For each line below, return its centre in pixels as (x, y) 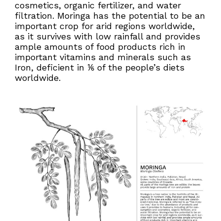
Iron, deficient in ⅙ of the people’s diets (100, 67)
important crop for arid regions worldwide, (105, 26)
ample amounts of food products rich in (100, 47)
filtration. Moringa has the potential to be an (110, 16)
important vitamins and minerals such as (103, 57)
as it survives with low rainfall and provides (108, 36)
